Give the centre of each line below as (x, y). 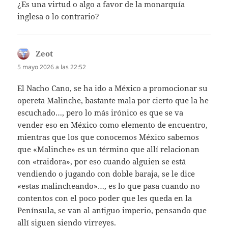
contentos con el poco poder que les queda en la (105, 198)
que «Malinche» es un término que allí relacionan (109, 149)
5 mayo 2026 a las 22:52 (52, 67)
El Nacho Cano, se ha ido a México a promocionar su (113, 88)
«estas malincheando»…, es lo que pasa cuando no (109, 186)
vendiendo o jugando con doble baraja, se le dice (106, 173)
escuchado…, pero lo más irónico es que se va (101, 112)
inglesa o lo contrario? (59, 17)
